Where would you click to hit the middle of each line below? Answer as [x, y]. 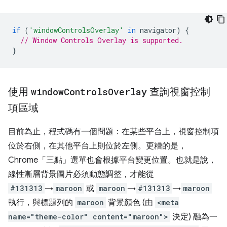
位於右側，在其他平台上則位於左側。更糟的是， [97, 146]
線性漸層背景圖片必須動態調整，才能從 [81, 174]
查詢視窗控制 [179, 92]
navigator [158, 30]
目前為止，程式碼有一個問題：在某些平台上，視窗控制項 [113, 131]
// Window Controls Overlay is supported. [102, 40]
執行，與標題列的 [42, 202]
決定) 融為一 [194, 217]
